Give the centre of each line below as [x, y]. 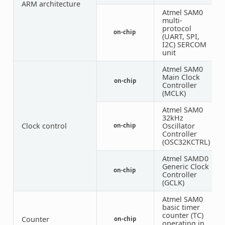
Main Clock [181, 77]
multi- [172, 20]
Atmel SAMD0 [185, 158]
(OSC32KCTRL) [186, 142]
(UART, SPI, [181, 36]
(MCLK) [174, 93]
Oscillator [178, 126]
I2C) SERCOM [184, 44]
